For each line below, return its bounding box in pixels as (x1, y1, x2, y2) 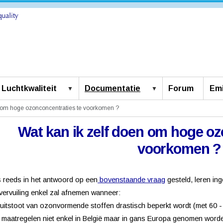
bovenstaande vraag (98, 176, 166, 184)
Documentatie (85, 84, 141, 93)
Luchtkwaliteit (1, 84, 57, 93)
